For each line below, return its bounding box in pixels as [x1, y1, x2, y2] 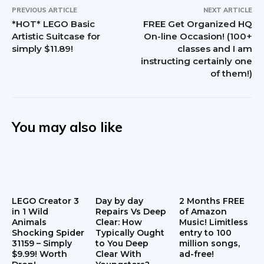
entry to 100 [179, 227, 232, 238]
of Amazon [179, 206, 227, 217]
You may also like [12, 118, 123, 136]
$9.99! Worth [12, 248, 67, 259]
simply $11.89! [12, 43, 73, 55]
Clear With [95, 248, 141, 259]
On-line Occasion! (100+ [143, 31, 252, 42]
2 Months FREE [179, 195, 245, 206]
